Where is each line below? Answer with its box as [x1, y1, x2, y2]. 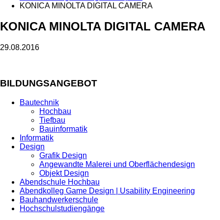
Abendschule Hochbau [20, 177, 100, 186]
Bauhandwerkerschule [20, 195, 98, 204]
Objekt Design [39, 168, 89, 177]
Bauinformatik [39, 124, 87, 133]
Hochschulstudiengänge [20, 204, 105, 213]
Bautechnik [20, 98, 59, 107]
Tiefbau [39, 115, 65, 124]
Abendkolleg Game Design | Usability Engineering [20, 186, 195, 195]
